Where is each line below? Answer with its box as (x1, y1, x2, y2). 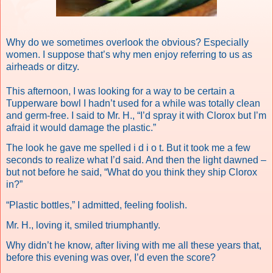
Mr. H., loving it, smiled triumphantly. (6, 219, 160, 230)
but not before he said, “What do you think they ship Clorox (6, 167, 257, 178)
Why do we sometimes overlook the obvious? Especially (6, 37, 249, 48)
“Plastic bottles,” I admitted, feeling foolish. (6, 199, 187, 210)
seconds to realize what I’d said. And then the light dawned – (6, 155, 266, 166)
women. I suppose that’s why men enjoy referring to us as (6, 49, 252, 60)
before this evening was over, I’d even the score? (6, 252, 216, 263)
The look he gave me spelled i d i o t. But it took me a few (6, 143, 250, 154)
